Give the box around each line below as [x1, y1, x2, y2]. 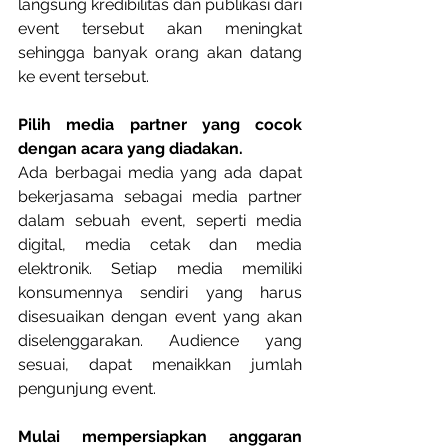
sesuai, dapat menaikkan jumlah [18, 355, 302, 374]
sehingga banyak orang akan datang [18, 43, 302, 62]
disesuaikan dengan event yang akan [18, 307, 302, 326]
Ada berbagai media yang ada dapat [18, 163, 302, 182]
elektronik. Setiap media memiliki [18, 259, 302, 278]
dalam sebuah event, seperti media [18, 211, 302, 230]
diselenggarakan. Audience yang [18, 331, 302, 350]
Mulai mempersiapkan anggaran [18, 427, 302, 446]
